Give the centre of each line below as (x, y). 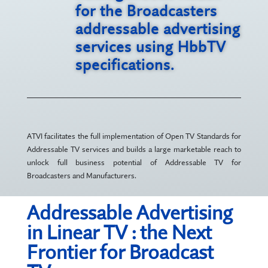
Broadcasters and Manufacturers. (81, 175)
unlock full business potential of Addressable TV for (134, 162)
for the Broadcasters (146, 11)
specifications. (125, 65)
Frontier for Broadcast (120, 252)
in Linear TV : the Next (119, 232)
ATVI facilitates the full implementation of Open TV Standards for (134, 136)
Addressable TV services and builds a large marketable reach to (134, 149)
